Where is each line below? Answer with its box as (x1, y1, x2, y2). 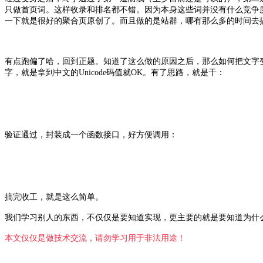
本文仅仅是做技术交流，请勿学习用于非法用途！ (5, 233, 186, 242)
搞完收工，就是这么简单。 (5, 192, 103, 201)
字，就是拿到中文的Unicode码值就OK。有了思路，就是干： (5, 68, 225, 77)
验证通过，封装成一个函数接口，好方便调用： (5, 130, 177, 139)
